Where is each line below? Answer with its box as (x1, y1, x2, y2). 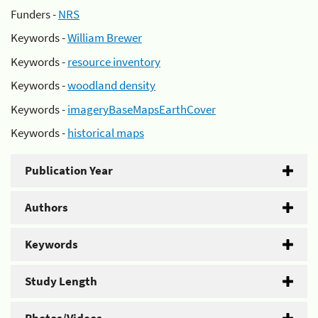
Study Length (25, 273, 97, 289)
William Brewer (67, 30, 142, 45)
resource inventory (67, 53, 160, 70)
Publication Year (25, 163, 113, 178)
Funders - (11, 6, 58, 22)
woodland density (67, 77, 155, 93)
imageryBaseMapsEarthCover (67, 101, 216, 117)
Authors (25, 199, 68, 215)
